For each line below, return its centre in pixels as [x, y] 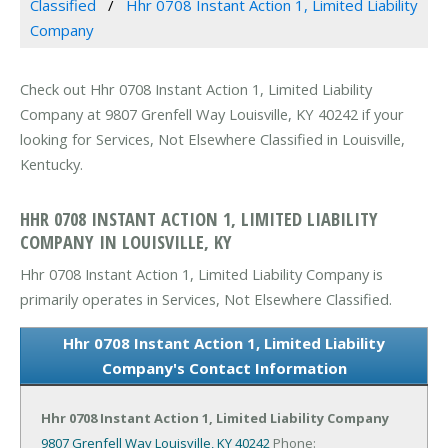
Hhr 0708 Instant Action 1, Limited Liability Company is [201, 273]
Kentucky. [51, 164]
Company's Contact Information [224, 367]
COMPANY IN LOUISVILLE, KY [126, 241]
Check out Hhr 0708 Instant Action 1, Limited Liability [196, 89]
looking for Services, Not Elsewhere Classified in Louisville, [212, 139]
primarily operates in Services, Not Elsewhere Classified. [206, 298]
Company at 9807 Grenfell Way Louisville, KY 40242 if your [212, 114]
